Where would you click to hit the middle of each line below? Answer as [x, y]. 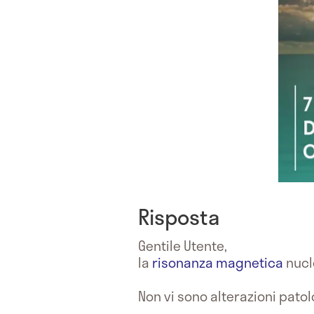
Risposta [179, 216]
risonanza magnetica [218, 262]
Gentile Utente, [183, 245]
